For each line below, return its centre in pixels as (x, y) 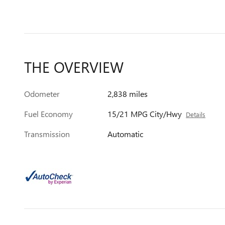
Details (196, 114)
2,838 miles (128, 94)
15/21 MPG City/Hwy (145, 114)
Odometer (42, 94)
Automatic (126, 134)
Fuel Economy (48, 114)
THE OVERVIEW (74, 67)
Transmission (47, 134)
